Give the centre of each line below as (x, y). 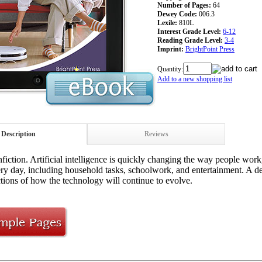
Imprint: (170, 49)
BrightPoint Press (210, 49)
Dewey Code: (177, 14)
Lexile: (167, 23)
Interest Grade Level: (189, 31)
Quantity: (170, 69)
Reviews (156, 134)
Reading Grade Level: (190, 40)
